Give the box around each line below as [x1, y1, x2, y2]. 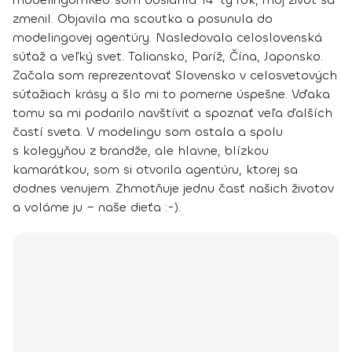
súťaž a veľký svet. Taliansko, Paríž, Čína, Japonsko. [13, 48, 323, 65]
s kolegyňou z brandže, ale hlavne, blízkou [13, 142, 269, 159]
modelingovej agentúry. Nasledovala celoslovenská [13, 29, 322, 46]
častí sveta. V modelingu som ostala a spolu [13, 123, 283, 141]
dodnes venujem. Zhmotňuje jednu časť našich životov [13, 180, 334, 197]
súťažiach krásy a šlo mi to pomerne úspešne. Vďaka [13, 86, 330, 103]
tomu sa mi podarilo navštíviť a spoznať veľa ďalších [13, 104, 332, 122]
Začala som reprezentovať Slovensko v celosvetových [13, 67, 337, 84]
